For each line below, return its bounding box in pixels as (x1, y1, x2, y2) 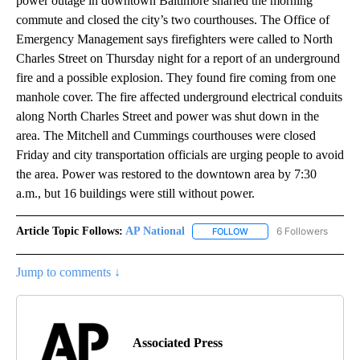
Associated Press (133, 336, 223, 350)
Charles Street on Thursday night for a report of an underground (16, 51, 340, 65)
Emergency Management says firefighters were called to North (16, 31, 333, 46)
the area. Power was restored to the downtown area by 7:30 (16, 166, 317, 181)
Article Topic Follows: (16, 224, 123, 237)
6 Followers (276, 224, 328, 237)
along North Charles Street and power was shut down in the (16, 108, 319, 123)
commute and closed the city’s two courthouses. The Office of (16, 12, 329, 27)
